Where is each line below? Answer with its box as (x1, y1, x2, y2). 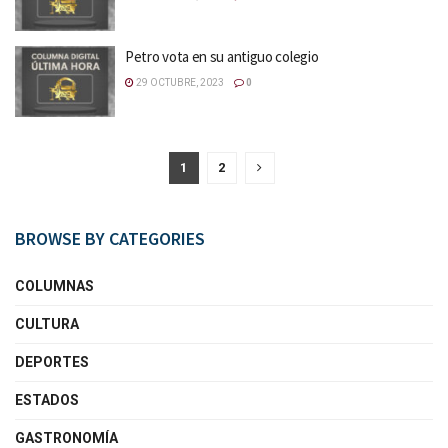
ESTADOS (15, 392, 79, 408)
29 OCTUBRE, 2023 (134, 76, 224, 88)
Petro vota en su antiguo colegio (125, 46, 319, 66)
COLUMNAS (15, 278, 94, 294)
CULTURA (15, 316, 79, 332)
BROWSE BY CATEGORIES (15, 227, 205, 250)
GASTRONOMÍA (15, 430, 118, 446)
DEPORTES (15, 354, 89, 370)
